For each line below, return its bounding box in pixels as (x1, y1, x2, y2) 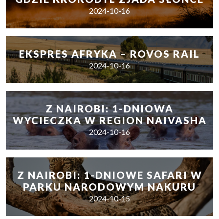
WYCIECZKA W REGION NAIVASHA (12, 114, 207, 126)
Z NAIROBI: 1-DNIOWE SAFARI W (17, 169, 202, 181)
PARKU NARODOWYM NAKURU (23, 181, 196, 193)
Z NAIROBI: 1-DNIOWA (45, 103, 174, 114)
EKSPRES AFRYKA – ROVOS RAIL (19, 48, 200, 60)
